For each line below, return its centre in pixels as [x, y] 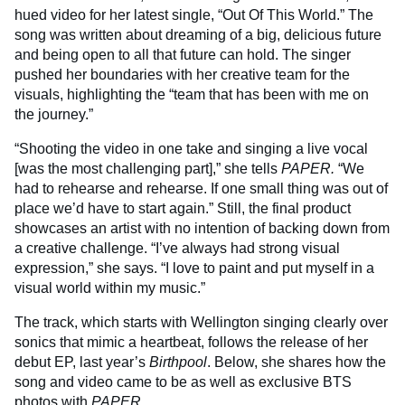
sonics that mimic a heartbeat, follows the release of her [191, 342]
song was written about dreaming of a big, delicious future [198, 34]
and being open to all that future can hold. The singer [183, 54]
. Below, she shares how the [297, 362]
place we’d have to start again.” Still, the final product [183, 208]
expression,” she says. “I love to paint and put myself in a [194, 268]
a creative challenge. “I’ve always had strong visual [177, 248]
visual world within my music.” [110, 287]
